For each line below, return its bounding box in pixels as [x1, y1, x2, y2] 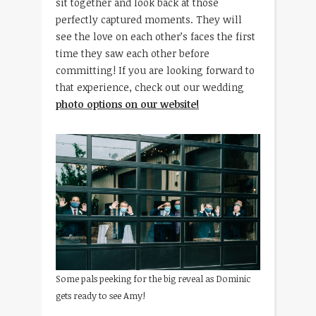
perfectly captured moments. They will [56, 12, 242, 26]
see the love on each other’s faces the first [56, 29, 255, 43]
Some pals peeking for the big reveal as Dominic [56, 272, 250, 286]
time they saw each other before [56, 46, 209, 60]
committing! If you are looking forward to [56, 63, 255, 77]
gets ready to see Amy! [56, 289, 145, 303]
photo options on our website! [56, 97, 199, 111]
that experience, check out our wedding [56, 80, 244, 94]
